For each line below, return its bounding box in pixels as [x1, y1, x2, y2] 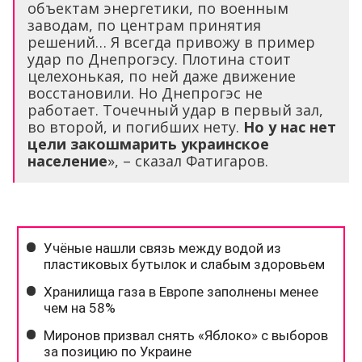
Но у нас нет [243, 116, 336, 137]
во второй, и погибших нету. [27, 116, 243, 137]
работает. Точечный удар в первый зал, [27, 99, 323, 120]
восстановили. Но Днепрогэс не [27, 82, 263, 103]
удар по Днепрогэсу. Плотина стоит [27, 48, 291, 69]
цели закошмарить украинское [27, 133, 269, 154]
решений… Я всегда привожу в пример [27, 32, 315, 52]
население [27, 150, 107, 170]
